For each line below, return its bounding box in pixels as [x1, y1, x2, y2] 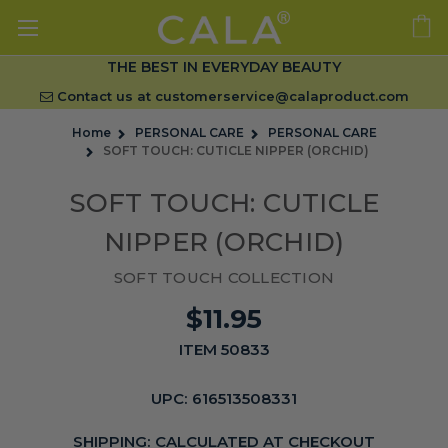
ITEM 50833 [178, 339, 270, 359]
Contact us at [52, 88, 155, 104]
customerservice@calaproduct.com [154, 88, 409, 104]
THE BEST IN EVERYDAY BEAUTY [107, 58, 341, 76]
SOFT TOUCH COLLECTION [113, 268, 335, 287]
